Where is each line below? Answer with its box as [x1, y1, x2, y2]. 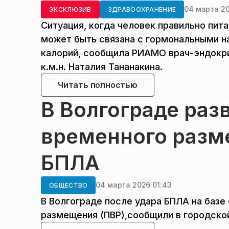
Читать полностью [58, 79, 138, 90]
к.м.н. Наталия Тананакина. [41, 61, 163, 72]
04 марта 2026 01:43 [96, 180, 172, 190]
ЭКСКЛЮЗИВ [49, 5, 91, 13]
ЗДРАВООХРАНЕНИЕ [107, 5, 176, 13]
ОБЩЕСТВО [49, 181, 88, 189]
